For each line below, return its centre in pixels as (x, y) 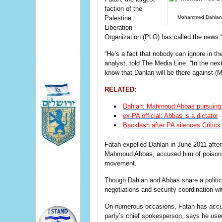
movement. (121, 163)
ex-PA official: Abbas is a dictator (170, 116)
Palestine (118, 18)
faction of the (123, 9)
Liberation (118, 28)
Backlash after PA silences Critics (171, 125)
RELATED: (120, 89)
